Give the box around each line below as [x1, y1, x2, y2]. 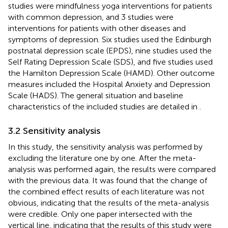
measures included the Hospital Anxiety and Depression [8, 79, 210, 89]
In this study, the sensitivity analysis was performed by [8, 141, 203, 152]
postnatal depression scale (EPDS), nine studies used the [8, 45, 212, 55]
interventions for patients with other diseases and [8, 23, 186, 33]
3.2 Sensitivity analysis [8, 125, 100, 136]
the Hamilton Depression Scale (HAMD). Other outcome [8, 68, 215, 78]
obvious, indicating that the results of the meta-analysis [8, 197, 209, 208]
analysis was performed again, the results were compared [8, 164, 216, 174]
